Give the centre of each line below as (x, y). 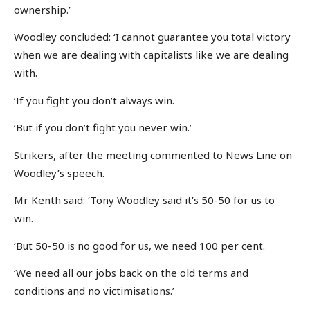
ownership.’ (42, 9)
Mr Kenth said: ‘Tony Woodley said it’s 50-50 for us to (144, 200)
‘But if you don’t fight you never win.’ (103, 128)
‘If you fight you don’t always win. (94, 100)
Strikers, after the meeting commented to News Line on (153, 155)
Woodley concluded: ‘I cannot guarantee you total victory (152, 37)
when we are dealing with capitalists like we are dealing (151, 55)
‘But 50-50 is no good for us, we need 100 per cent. (139, 245)
